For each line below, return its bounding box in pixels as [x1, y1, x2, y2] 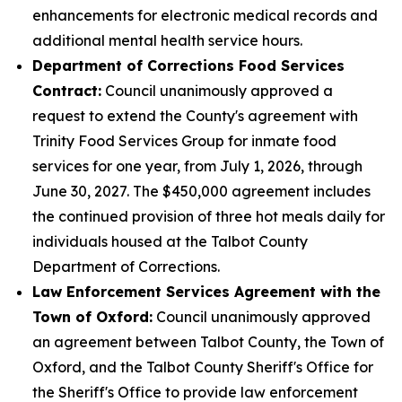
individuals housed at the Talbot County [32, 232, 308, 250]
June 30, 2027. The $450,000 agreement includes [32, 182, 371, 200]
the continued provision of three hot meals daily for [32, 207, 385, 225]
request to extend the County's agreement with [32, 107, 358, 125]
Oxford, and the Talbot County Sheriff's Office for [32, 358, 373, 376]
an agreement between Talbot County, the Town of [32, 333, 384, 351]
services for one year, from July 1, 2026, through [32, 157, 363, 175]
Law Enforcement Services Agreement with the [32, 283, 380, 301]
